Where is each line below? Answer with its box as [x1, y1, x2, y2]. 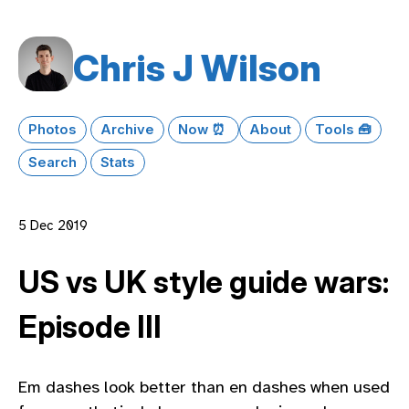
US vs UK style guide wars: [18, 264, 389, 301]
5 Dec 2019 [18, 216, 88, 234]
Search [28, 153, 77, 171]
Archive [100, 121, 154, 138]
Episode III [18, 309, 162, 346]
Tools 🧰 [315, 121, 372, 138]
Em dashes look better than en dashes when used [18, 376, 390, 397]
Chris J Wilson [73, 45, 321, 90]
